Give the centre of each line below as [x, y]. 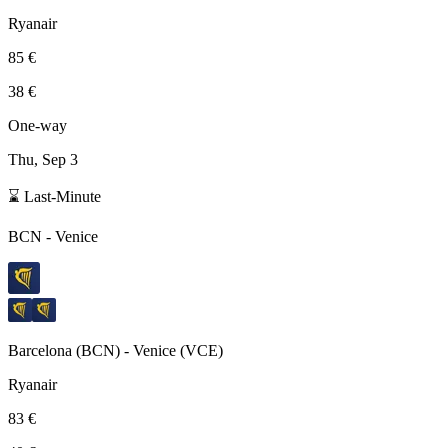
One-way [37, 125]
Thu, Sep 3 [43, 159]
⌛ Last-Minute [54, 196]
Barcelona [40, 350]
